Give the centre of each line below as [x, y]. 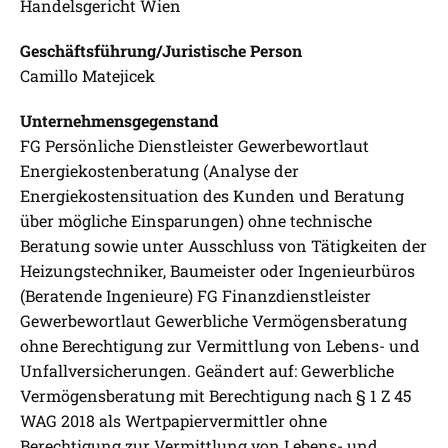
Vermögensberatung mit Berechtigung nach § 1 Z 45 [215, 396]
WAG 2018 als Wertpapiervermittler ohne [173, 421]
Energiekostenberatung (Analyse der [159, 171]
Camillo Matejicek [87, 76]
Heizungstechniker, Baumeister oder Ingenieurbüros [217, 271]
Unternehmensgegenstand [119, 121]
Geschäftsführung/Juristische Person [161, 51]
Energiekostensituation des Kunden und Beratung [212, 196]
